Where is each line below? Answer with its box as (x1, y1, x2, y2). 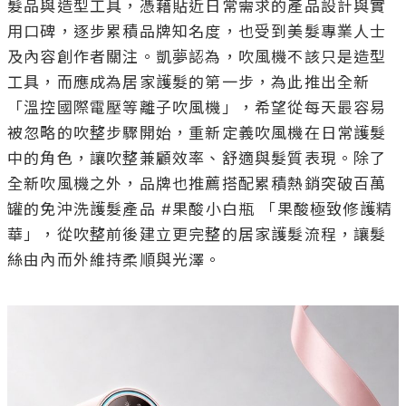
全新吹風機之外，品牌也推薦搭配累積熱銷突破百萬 (7, 175, 387, 194)
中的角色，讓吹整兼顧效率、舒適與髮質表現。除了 (7, 150, 387, 169)
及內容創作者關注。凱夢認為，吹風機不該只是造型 (7, 48, 387, 67)
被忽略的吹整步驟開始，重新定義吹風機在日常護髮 (7, 124, 387, 143)
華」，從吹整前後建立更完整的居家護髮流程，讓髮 (7, 226, 387, 245)
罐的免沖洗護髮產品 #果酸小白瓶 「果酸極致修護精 (7, 200, 393, 219)
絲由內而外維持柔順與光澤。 (7, 251, 222, 270)
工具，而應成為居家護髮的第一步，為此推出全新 (7, 73, 371, 92)
